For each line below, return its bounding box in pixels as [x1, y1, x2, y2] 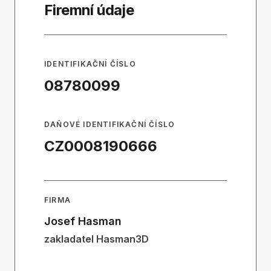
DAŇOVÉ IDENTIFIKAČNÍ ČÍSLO [44, 120, 175, 129]
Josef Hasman [44, 215, 122, 227]
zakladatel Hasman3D [44, 233, 149, 245]
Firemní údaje [44, 1, 134, 19]
